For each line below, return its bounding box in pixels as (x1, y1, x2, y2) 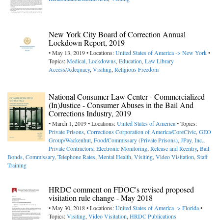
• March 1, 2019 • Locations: (49, 119, 117, 128)
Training (7, 161, 27, 169)
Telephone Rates (57, 153, 95, 161)
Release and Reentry (150, 144, 197, 153)
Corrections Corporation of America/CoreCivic (87, 128, 196, 136)
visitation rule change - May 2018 (49, 192, 153, 203)
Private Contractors (49, 144, 93, 153)
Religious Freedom (114, 65, 159, 74)
